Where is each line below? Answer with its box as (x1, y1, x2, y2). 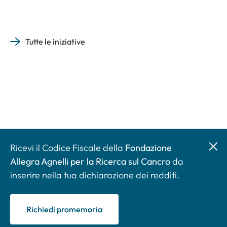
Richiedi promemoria (26, 204, 102, 214)
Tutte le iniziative (25, 36, 85, 47)
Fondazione (125, 141, 172, 154)
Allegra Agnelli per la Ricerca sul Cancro (10, 155, 170, 167)
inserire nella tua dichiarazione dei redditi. (10, 169, 179, 181)
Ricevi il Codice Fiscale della (10, 141, 125, 154)
